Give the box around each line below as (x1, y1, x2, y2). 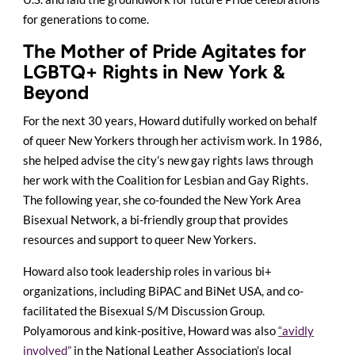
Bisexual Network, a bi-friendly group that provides (23, 212, 288, 227)
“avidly (278, 323, 314, 338)
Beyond (23, 80, 89, 104)
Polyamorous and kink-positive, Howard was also (23, 323, 278, 338)
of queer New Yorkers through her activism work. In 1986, (23, 132, 322, 147)
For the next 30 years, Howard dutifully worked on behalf (23, 113, 317, 128)
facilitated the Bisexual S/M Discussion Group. (23, 303, 265, 318)
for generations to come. (23, 11, 149, 26)
